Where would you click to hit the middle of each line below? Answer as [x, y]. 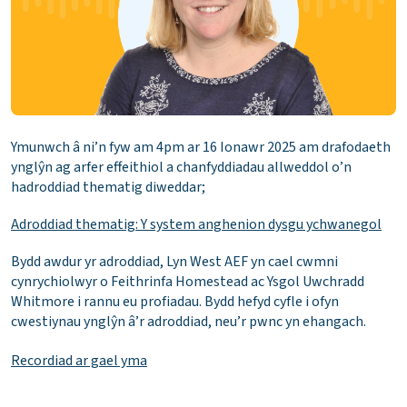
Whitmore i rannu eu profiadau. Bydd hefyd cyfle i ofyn [175, 302]
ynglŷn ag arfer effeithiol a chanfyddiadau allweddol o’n [181, 168]
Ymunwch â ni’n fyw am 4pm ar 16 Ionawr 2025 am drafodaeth [201, 148]
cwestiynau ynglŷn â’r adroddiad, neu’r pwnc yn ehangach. [189, 322]
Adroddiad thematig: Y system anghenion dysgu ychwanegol [196, 225]
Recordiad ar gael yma [79, 360]
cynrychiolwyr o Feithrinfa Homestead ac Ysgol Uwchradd [188, 282]
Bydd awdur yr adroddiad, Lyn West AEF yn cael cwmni [174, 262]
